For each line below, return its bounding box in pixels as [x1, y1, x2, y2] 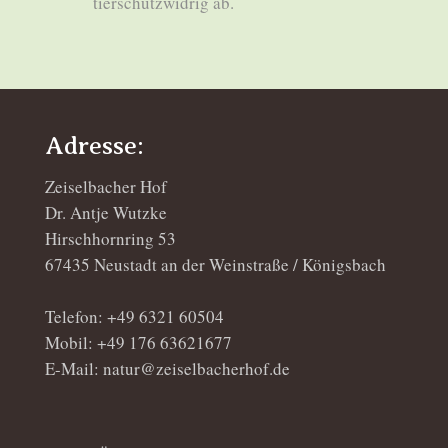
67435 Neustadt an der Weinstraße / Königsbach [45, 252, 386, 276]
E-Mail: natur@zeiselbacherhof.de [45, 356, 290, 380]
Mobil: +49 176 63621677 [45, 330, 232, 354]
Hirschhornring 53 [45, 226, 176, 250]
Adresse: [45, 131, 144, 160]
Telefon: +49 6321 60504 [45, 304, 224, 328]
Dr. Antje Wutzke [45, 200, 167, 224]
